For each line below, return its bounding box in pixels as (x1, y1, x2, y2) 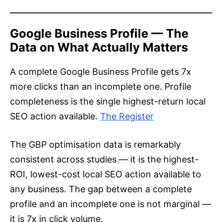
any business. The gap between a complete (10, 184, 192, 195)
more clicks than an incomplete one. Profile (10, 81, 191, 92)
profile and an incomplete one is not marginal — (10, 199, 211, 210)
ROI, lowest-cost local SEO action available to (10, 169, 201, 180)
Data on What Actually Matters (10, 40, 188, 55)
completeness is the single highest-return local (10, 96, 206, 107)
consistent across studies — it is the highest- (10, 154, 199, 165)
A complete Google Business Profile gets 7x (10, 66, 191, 77)
